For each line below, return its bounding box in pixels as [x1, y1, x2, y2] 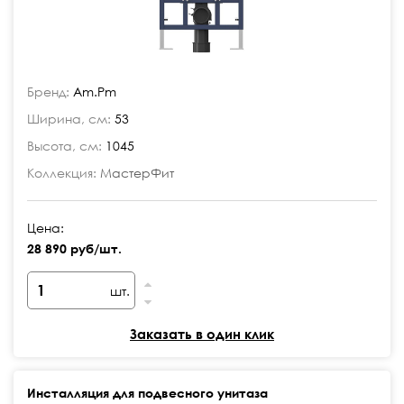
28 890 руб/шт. [27, 241, 122, 256]
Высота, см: [27, 138, 102, 153]
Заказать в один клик [130, 326, 274, 342]
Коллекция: [27, 165, 96, 180]
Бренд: [27, 84, 69, 99]
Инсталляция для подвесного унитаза [27, 385, 268, 400]
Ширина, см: [27, 111, 111, 126]
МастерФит [100, 165, 174, 180]
